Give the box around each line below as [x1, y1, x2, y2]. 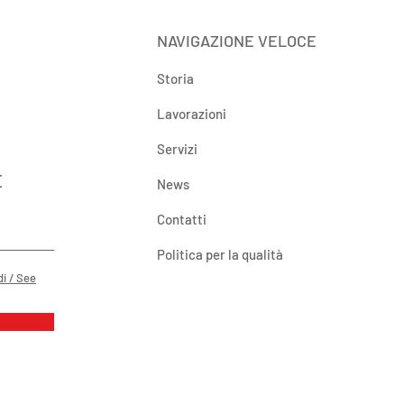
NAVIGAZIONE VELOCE [157, 30, 317, 50]
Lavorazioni [157, 105, 227, 122]
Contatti [157, 210, 207, 227]
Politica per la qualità [157, 245, 284, 262]
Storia [157, 69, 195, 87]
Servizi [157, 140, 198, 157]
